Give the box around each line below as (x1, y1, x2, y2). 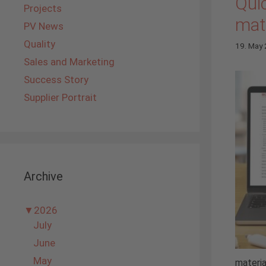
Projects (24, 2, 62, 14)
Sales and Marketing (24, 56, 115, 68)
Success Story (24, 74, 88, 85)
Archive (24, 169, 63, 183)
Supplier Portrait (24, 91, 97, 103)
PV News (24, 20, 64, 32)
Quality (24, 38, 55, 50)
